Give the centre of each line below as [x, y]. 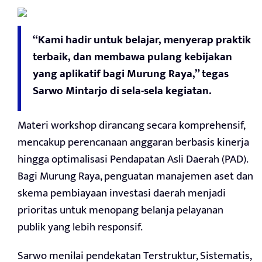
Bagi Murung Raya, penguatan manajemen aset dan [135, 177]
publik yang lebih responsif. [80, 227]
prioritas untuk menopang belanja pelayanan [120, 211]
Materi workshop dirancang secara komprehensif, [131, 126]
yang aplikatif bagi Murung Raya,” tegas [131, 74]
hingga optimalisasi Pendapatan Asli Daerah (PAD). [133, 160]
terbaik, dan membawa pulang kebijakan [132, 57]
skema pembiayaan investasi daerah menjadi [122, 194]
